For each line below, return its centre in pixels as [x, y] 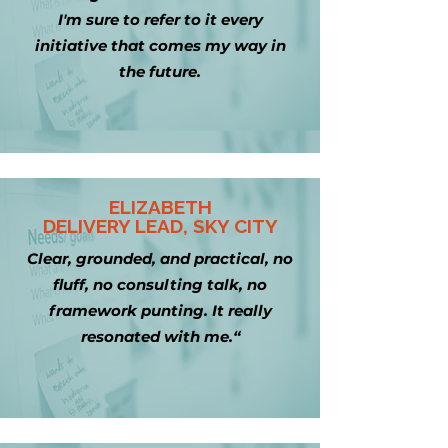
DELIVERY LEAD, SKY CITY [160, 226]
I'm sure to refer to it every [160, 19]
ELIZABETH [160, 207]
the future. [160, 71]
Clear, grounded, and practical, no [160, 258]
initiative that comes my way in [160, 45]
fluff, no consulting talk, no [160, 284]
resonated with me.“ [160, 336]
